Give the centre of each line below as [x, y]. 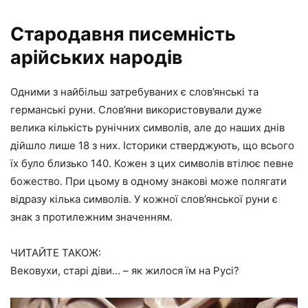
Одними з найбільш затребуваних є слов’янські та [134, 91]
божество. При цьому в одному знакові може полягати [148, 181]
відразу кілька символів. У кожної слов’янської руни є [144, 199]
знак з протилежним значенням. [91, 217]
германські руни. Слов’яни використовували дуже [136, 109]
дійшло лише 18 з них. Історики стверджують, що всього [152, 145]
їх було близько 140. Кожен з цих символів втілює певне [152, 163]
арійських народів [97, 57]
